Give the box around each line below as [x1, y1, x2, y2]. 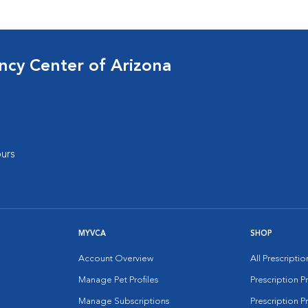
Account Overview [78, 254, 153, 263]
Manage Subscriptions [78, 297, 169, 306]
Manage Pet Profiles [78, 276, 158, 285]
